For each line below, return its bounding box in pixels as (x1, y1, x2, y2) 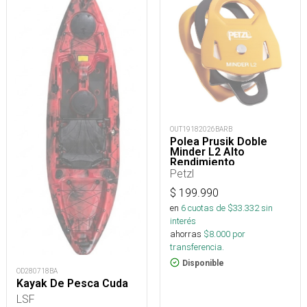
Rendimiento (170, 155, 235, 169)
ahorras (170, 228, 201, 240)
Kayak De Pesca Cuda (16, 276, 128, 290)
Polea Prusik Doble (170, 134, 267, 148)
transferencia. (170, 241, 224, 253)
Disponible (182, 258, 224, 268)
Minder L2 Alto (170, 145, 245, 158)
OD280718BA (16, 266, 58, 275)
